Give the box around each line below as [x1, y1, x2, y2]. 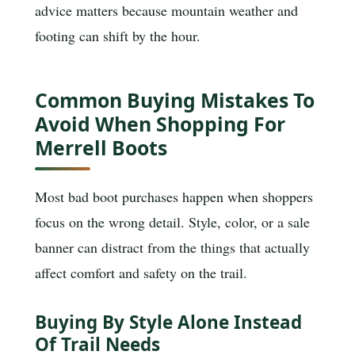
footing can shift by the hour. [35, 26, 200, 46]
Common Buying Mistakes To [35, 86, 315, 114]
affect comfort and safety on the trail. [35, 263, 247, 283]
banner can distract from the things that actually [35, 238, 310, 258]
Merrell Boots [35, 134, 167, 162]
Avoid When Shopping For [35, 110, 285, 138]
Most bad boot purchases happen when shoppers [35, 187, 313, 207]
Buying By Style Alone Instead [35, 310, 302, 335]
